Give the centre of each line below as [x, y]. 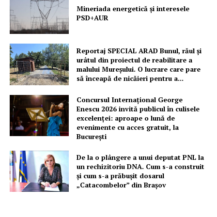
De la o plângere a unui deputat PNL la [140, 157]
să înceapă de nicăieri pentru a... [130, 78]
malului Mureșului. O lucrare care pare [139, 69]
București [92, 136]
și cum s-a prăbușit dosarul [121, 176]
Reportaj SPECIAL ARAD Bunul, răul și [139, 50]
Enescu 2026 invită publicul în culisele [138, 108]
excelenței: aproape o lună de [126, 118]
